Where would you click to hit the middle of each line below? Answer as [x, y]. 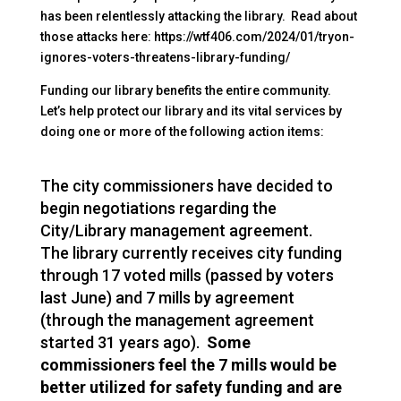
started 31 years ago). [123, 343]
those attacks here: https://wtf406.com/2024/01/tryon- [197, 37]
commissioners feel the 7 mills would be [188, 365]
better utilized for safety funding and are [191, 388]
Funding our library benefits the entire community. [187, 91]
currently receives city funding [230, 253]
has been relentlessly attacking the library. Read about [198, 17]
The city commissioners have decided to [186, 186]
